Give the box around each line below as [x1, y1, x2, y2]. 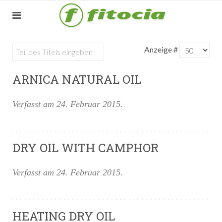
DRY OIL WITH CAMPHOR [12, 140, 159, 156]
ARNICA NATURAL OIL [12, 71, 141, 87]
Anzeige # [144, 44, 179, 54]
